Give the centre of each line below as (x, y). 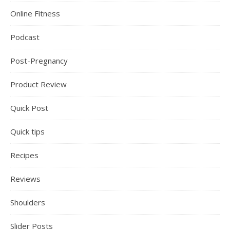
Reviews (25, 179)
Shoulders (28, 203)
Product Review (39, 84)
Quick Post (29, 108)
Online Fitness (35, 14)
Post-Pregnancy (39, 61)
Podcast (25, 37)
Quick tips (27, 132)
